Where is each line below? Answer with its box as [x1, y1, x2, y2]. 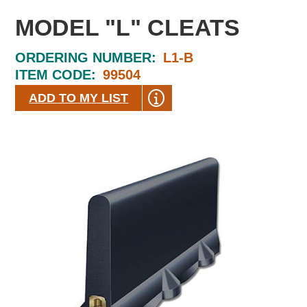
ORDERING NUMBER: [15, 50, 157, 65]
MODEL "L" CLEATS [15, 14, 241, 40]
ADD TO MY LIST [29, 91, 129, 105]
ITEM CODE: [15, 67, 97, 82]
